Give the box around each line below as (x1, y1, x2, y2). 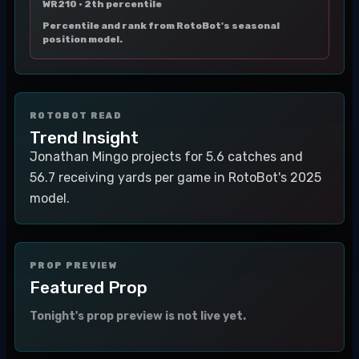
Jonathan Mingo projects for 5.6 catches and (30, 149, 303, 164)
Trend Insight (30, 127, 139, 147)
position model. (42, 34, 123, 45)
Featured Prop (30, 277, 147, 297)
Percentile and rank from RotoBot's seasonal (42, 20, 280, 31)
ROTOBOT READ (30, 111, 122, 121)
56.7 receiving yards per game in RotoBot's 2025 (30, 170, 321, 185)
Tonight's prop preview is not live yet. (30, 309, 246, 323)
